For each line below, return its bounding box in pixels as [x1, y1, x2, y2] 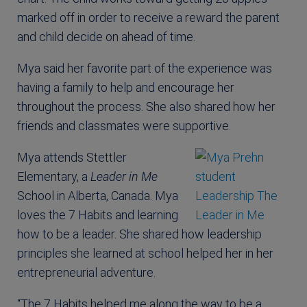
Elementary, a [17, 169, 90, 184]
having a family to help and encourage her [17, 79, 234, 95]
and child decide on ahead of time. [17, 29, 195, 44]
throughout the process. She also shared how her [17, 99, 275, 114]
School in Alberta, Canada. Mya [17, 188, 178, 203]
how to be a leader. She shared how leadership [17, 226, 262, 241]
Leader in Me [90, 169, 158, 184]
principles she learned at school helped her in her [17, 245, 273, 260]
